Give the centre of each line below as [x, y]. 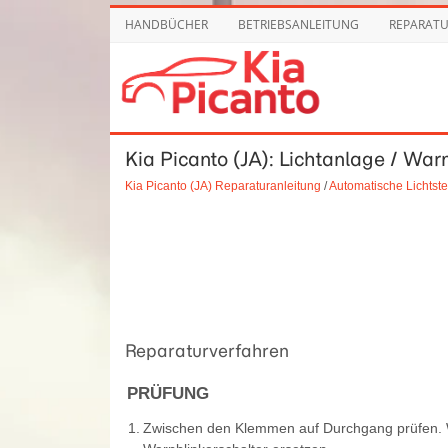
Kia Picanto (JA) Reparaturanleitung [222, 185]
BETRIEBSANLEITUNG [298, 24]
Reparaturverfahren [206, 350]
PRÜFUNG [167, 393]
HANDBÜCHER [166, 24]
